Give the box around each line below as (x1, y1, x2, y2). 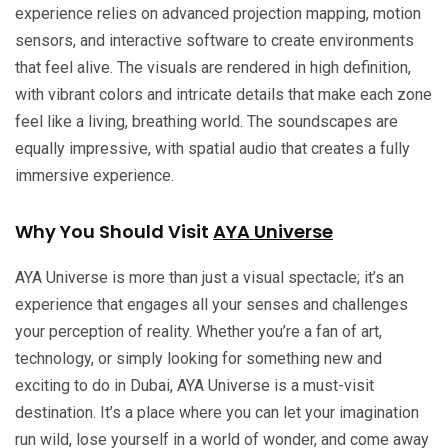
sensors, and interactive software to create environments (15, 30, 414, 50)
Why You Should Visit (15, 218, 213, 244)
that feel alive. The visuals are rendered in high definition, (15, 57, 411, 77)
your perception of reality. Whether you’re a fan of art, (15, 321, 382, 341)
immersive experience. (15, 165, 174, 185)
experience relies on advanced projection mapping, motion (15, 3, 421, 23)
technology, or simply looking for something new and (15, 348, 382, 368)
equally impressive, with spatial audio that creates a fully (15, 138, 410, 158)
